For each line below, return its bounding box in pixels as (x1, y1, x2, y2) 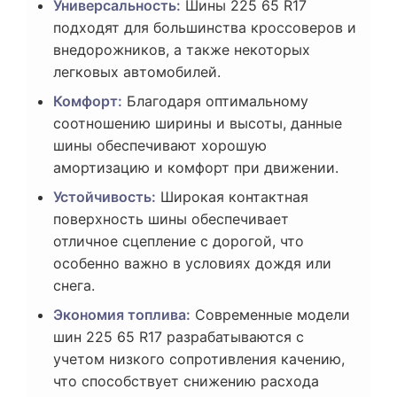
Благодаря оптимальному (122, 92, 308, 111)
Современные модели (191, 306, 350, 324)
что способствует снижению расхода (53, 372, 319, 391)
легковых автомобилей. (53, 63, 221, 82)
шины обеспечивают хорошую (53, 136, 267, 155)
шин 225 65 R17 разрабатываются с (53, 328, 304, 346)
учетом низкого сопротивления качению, (53, 350, 345, 369)
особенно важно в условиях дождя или (53, 254, 331, 273)
